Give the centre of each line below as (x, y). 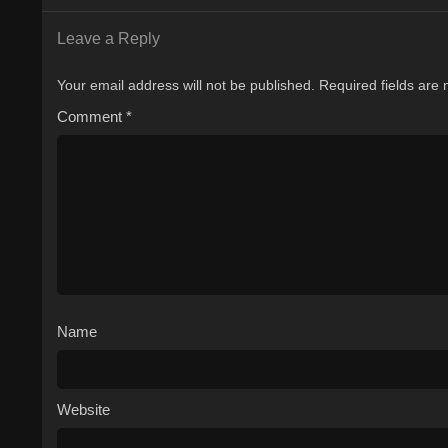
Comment (91, 116)
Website (83, 409)
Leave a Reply (108, 38)
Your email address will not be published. (186, 84)
